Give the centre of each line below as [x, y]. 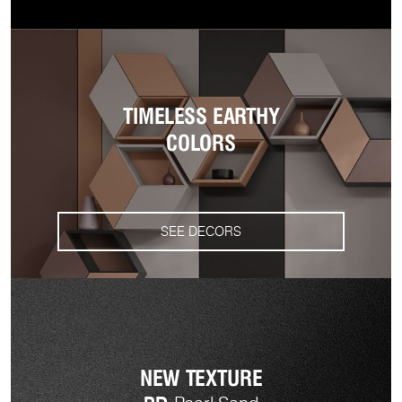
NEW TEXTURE [201, 378]
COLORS [201, 142]
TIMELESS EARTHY [201, 115]
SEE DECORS [201, 232]
